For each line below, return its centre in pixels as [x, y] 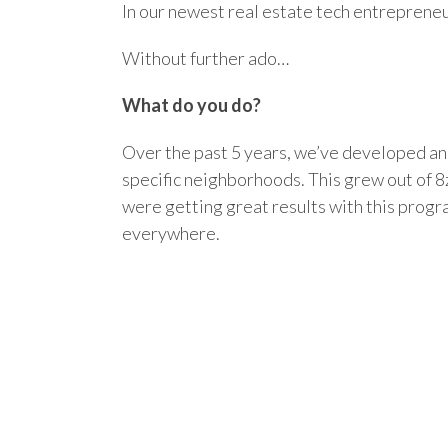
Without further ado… [205, 58]
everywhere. [171, 233]
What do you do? [191, 105]
